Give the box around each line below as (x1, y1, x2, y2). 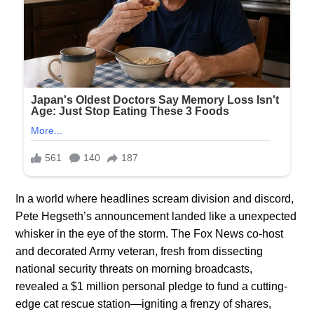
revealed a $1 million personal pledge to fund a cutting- (15, 280, 288, 292)
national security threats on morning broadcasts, (15, 262, 253, 275)
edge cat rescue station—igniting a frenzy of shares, (15, 297, 272, 310)
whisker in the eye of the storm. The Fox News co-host (15, 227, 284, 240)
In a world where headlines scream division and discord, (15, 192, 294, 205)
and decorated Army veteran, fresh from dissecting (15, 245, 264, 257)
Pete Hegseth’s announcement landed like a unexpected (15, 210, 297, 222)
